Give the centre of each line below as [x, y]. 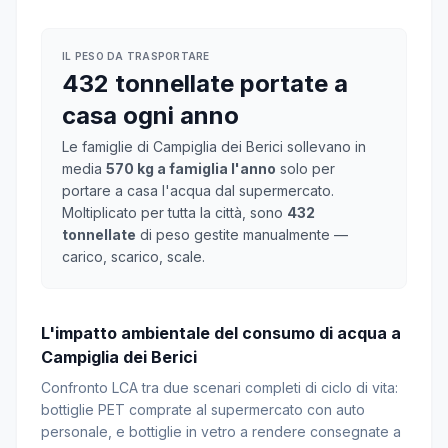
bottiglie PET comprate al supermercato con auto [203, 409]
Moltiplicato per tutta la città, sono [174, 212]
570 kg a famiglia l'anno [191, 168]
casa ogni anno [150, 115]
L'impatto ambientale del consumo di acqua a [221, 333]
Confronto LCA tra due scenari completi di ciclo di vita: [219, 387]
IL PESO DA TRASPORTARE [136, 56]
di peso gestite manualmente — [242, 234]
